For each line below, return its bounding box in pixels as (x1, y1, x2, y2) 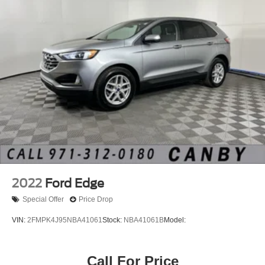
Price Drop (79, 195, 113, 204)
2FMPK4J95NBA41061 (27, 216, 102, 225)
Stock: (102, 216, 124, 225)
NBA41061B (124, 216, 164, 225)
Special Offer (22, 195, 64, 204)
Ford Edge (45, 176, 104, 190)
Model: (164, 216, 186, 225)
